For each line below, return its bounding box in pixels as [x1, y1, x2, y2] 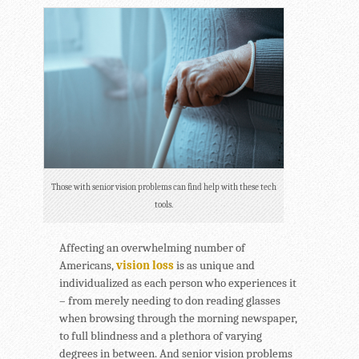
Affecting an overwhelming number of [59, 240, 245, 255]
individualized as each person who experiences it [59, 275, 296, 290]
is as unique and [174, 257, 255, 272]
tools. [154, 199, 173, 210]
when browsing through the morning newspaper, [59, 310, 297, 325]
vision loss [116, 257, 174, 272]
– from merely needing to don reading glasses [59, 292, 280, 308]
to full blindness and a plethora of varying [59, 328, 262, 343]
